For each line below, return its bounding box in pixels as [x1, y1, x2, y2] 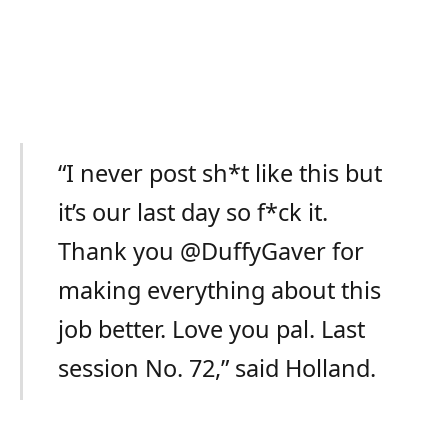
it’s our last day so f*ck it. [58, 196, 329, 229]
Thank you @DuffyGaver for [58, 235, 365, 268]
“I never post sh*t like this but [58, 157, 383, 190]
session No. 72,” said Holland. [58, 352, 377, 385]
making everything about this [58, 274, 382, 307]
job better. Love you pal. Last [58, 313, 366, 346]
